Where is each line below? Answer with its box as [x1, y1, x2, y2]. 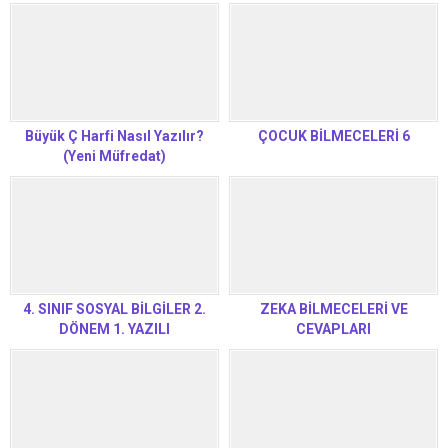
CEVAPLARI [296, 321, 371, 338]
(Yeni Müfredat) [63, 147, 166, 164]
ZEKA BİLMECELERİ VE [259, 301, 408, 318]
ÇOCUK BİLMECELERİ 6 [257, 127, 410, 144]
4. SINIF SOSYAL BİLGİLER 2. [23, 301, 206, 318]
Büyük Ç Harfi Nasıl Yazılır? [25, 127, 204, 144]
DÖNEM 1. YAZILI [59, 321, 170, 338]
